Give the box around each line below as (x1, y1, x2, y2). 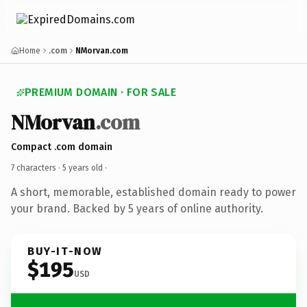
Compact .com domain (11, 140, 112, 153)
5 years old (62, 162, 103, 173)
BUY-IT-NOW (27, 244, 103, 258)
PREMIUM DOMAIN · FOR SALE (25, 86, 176, 99)
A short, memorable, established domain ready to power (11, 185, 296, 199)
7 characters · (11, 162, 62, 173)
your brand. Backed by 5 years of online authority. (11, 201, 263, 215)
